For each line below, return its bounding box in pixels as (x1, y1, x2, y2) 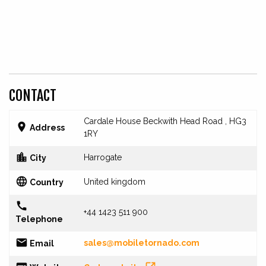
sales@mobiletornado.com (84, 238, 199, 248)
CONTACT (9, 87, 56, 105)
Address (28, 122, 65, 132)
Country (28, 177, 64, 187)
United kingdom (84, 177, 145, 187)
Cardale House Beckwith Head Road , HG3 (84, 116, 246, 126)
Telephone (15, 214, 63, 224)
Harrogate (84, 153, 122, 163)
